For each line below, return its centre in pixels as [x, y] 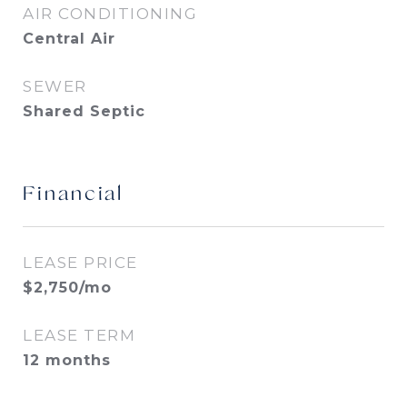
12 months [67, 360]
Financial [73, 195]
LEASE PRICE [80, 263]
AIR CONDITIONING [110, 14]
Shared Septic [84, 111]
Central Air [69, 39]
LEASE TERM [79, 335]
